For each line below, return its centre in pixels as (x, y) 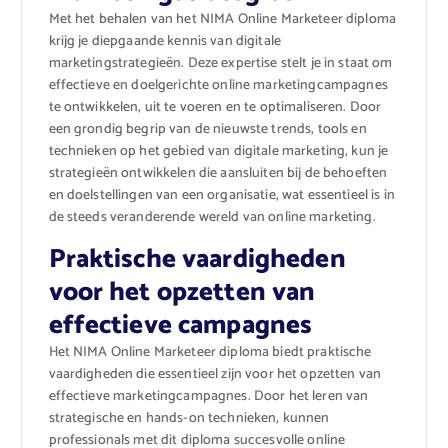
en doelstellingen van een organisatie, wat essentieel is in (221, 195)
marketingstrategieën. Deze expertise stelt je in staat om (220, 63)
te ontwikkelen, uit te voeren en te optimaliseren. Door (215, 107)
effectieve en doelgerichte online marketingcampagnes (218, 85)
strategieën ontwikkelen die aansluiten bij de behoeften (218, 173)
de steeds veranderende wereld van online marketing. (212, 217)
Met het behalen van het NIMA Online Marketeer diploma (222, 19)
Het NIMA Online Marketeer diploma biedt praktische (210, 352)
